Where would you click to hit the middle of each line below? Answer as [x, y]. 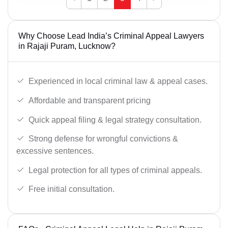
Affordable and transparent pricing [90, 101]
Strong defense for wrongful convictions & [103, 139]
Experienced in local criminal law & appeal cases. [118, 81]
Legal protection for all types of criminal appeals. [115, 170]
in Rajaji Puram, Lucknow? [67, 46]
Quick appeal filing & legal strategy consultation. [115, 120]
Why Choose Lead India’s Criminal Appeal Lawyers [111, 36]
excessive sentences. [55, 151]
